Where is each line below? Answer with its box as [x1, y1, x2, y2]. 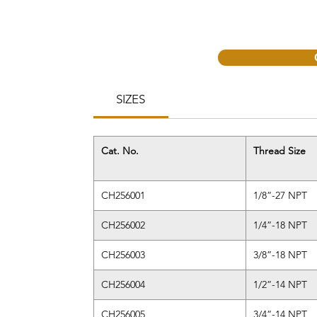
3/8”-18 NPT [253, 248, 307, 261]
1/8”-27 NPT [253, 189, 307, 202]
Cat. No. [101, 144, 139, 157]
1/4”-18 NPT [253, 219, 307, 231]
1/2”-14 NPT [253, 278, 307, 291]
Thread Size [253, 144, 306, 157]
